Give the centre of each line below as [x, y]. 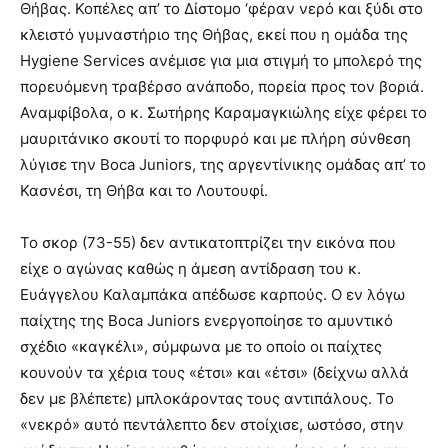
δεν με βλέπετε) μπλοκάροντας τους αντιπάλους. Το [207, 398]
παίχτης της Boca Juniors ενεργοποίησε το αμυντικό [206, 320]
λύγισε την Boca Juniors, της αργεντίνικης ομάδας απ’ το [223, 164]
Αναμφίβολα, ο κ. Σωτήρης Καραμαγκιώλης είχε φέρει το [223, 112]
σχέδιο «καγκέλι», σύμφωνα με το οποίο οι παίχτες [201, 346]
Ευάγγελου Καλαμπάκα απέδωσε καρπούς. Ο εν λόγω [212, 294]
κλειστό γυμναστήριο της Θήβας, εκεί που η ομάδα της [214, 34]
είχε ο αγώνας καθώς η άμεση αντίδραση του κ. [190, 268]
